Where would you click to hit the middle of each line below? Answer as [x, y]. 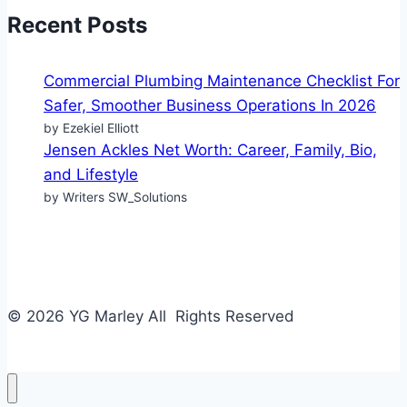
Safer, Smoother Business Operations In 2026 [210, 105]
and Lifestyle [91, 174]
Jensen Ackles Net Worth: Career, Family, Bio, [210, 149]
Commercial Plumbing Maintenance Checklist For [222, 80]
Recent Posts [77, 25]
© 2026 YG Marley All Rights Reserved [151, 316]
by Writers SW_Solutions [115, 197]
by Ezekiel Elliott [91, 128]
